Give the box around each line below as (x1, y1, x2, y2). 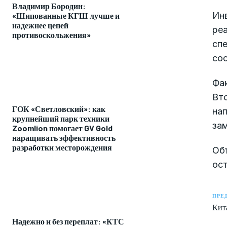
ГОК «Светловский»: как (12, 103, 105, 113)
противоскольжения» (12, 29, 91, 40)
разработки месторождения (12, 142, 112, 152)
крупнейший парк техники (12, 113, 109, 123)
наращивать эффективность (12, 132, 116, 142)
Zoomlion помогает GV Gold (12, 123, 112, 133)
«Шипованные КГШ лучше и (12, 10, 120, 20)
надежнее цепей (12, 20, 68, 30)
